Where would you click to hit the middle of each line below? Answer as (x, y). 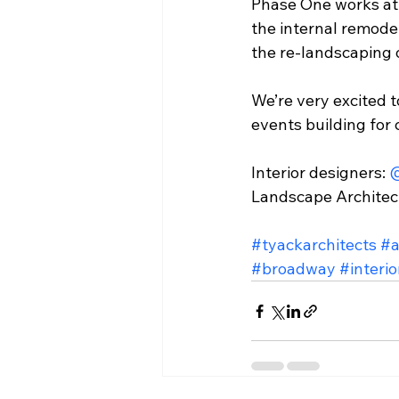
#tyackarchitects (314, 244)
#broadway (293, 269)
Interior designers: (320, 172)
